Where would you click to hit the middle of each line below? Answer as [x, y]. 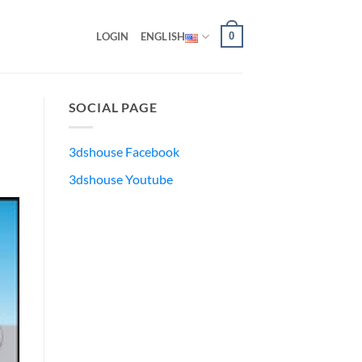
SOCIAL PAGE [113, 107]
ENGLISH [163, 36]
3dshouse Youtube [120, 179]
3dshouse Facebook [124, 151]
